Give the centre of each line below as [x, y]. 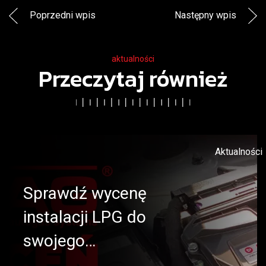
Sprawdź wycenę [85, 194]
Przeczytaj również [133, 79]
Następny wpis [207, 15]
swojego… [59, 241]
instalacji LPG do [85, 217]
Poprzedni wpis [61, 15]
